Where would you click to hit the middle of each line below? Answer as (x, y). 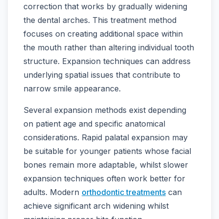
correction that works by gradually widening (105, 7)
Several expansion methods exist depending (105, 110)
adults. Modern (53, 192)
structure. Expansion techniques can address (107, 61)
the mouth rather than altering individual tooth (109, 48)
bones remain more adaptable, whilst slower (106, 165)
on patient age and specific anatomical (94, 124)
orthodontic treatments (124, 192)
